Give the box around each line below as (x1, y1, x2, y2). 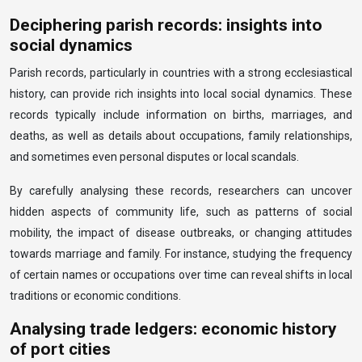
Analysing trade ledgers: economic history (10, 319, 337, 339)
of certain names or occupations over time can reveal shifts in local (10, 268, 352, 281)
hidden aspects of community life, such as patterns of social (10, 205, 352, 218)
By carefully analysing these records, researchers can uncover (10, 184, 352, 197)
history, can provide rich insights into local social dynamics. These (10, 87, 352, 100)
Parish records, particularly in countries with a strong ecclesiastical (10, 66, 352, 79)
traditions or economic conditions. (10, 289, 181, 302)
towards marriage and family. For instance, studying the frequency (10, 247, 352, 260)
